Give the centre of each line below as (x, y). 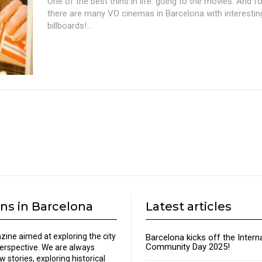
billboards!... (70, 25)
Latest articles (189, 207)
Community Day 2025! (188, 247)
